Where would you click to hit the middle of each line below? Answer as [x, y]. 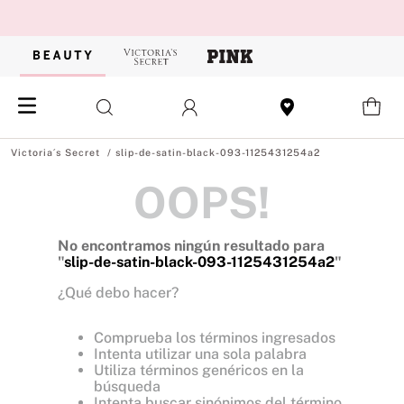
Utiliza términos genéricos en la [199, 370]
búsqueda [127, 386]
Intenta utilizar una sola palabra [200, 354]
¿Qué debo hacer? [118, 293]
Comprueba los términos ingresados [215, 338]
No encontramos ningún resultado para [191, 246]
